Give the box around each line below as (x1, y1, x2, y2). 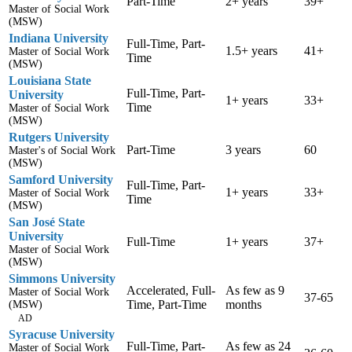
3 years (225, 143, 261, 157)
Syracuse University (9, 328, 115, 342)
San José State (9, 215, 85, 229)
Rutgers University (9, 130, 109, 145)
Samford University (9, 173, 113, 187)
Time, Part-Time (126, 298, 207, 312)
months (225, 298, 262, 312)
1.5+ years (225, 44, 277, 58)
